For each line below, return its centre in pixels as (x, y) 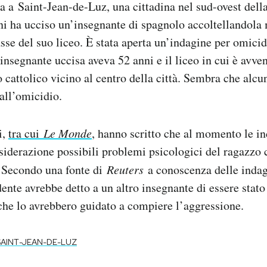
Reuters (127, 169)
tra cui (26, 133)
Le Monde (68, 133)
